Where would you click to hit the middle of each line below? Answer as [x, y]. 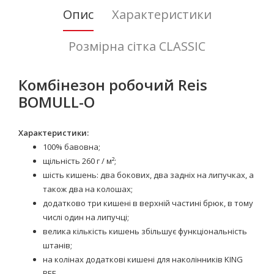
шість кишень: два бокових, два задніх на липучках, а [148, 175]
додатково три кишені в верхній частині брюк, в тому [148, 203]
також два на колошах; [88, 189]
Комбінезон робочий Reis [113, 85]
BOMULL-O [57, 102]
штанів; [57, 245]
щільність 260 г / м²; [80, 161]
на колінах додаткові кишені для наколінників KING [143, 259]
